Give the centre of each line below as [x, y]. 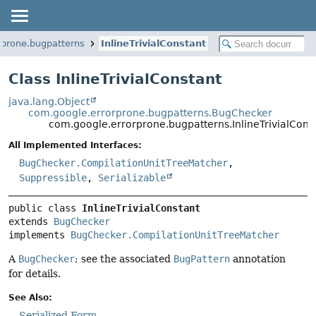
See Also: [30, 297]
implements [39, 235]
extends [31, 222]
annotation [258, 259]
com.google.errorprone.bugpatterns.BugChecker [151, 113]
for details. [35, 274]
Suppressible [53, 178]
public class [45, 208]
